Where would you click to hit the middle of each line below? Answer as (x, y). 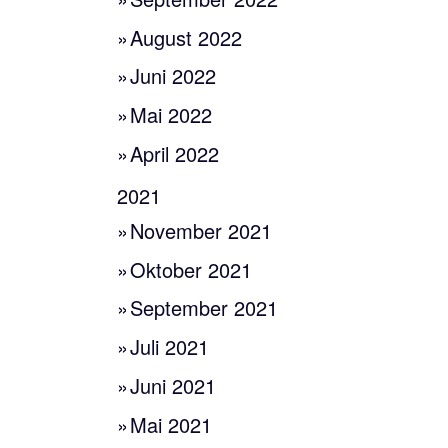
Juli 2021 (170, 347)
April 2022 (175, 153)
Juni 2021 (173, 385)
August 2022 (186, 37)
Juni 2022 (173, 76)
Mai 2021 (171, 424)
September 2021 (204, 308)
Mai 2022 (171, 115)
